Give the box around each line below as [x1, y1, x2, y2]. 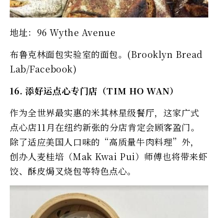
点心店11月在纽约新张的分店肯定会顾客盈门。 [10, 120, 200, 133]
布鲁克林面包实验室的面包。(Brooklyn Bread [10, 47, 203, 60]
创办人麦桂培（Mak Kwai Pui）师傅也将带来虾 [10, 149, 208, 163]
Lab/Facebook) [10, 62, 77, 75]
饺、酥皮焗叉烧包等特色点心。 [10, 164, 136, 177]
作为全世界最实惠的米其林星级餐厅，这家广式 [10, 106, 200, 119]
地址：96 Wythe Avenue [10, 25, 116, 38]
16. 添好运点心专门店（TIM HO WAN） [10, 84, 179, 97]
